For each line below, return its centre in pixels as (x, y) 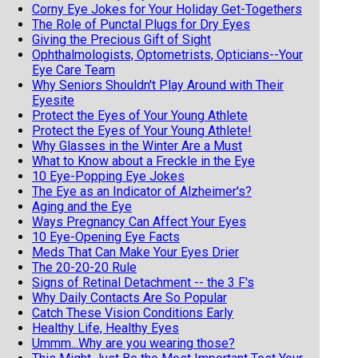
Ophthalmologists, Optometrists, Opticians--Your (167, 54)
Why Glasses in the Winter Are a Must (137, 145)
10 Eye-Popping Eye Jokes (108, 176)
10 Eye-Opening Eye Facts (106, 237)
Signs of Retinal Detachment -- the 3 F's (143, 282)
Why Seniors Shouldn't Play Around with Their (158, 85)
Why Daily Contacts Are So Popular (129, 297)
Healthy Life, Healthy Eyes (105, 328)
